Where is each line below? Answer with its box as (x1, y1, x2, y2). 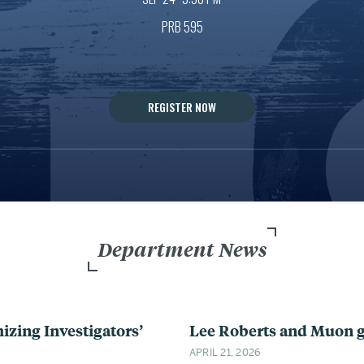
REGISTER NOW (148, 97, 216, 115)
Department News (97, 236, 267, 262)
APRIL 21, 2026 (189, 346, 261, 359)
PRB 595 (161, 16, 203, 37)
